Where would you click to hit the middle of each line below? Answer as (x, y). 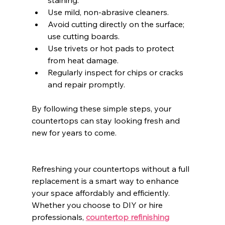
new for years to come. (74, 132)
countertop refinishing (127, 217)
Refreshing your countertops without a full (111, 168)
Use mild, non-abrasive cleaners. (108, 12)
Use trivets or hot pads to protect (112, 48)
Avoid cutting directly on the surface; (117, 24)
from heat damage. (83, 60)
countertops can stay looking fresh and (106, 120)
